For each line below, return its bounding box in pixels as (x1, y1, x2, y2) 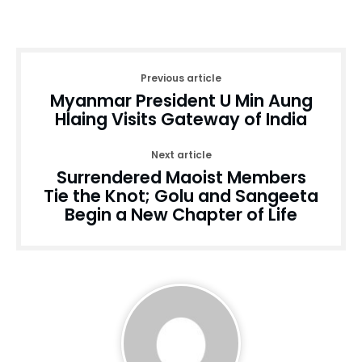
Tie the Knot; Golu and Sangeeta (44, 183, 318, 208)
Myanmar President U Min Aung (49, 88, 313, 112)
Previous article (141, 70, 221, 85)
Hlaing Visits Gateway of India (55, 107, 307, 131)
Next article (150, 147, 212, 162)
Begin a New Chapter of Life (65, 202, 297, 226)
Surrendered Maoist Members (56, 165, 306, 189)
